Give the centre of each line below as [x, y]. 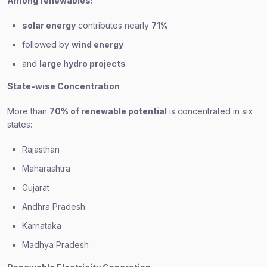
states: [20, 124]
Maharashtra [46, 168]
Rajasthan [41, 149]
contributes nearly [114, 25]
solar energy [49, 25]
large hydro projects [83, 63]
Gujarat [36, 187]
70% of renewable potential [108, 111]
